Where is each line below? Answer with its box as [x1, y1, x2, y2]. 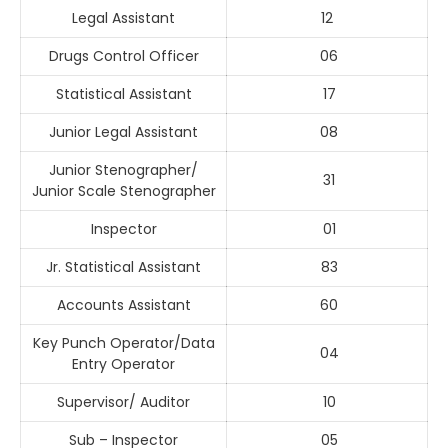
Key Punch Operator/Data [32, 333, 215, 354]
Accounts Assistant [56, 295, 191, 316]
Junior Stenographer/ [49, 160, 198, 181]
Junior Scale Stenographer [31, 181, 216, 202]
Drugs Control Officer [48, 46, 199, 67]
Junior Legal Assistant [49, 122, 198, 143]
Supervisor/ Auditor [57, 392, 190, 413]
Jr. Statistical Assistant [46, 257, 201, 278]
